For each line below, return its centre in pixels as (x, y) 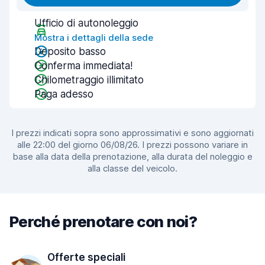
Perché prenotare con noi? (103, 222)
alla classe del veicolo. (132, 168)
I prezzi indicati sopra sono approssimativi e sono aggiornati (132, 133)
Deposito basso (70, 51)
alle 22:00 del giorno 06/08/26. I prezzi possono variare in (132, 145)
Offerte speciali (86, 257)
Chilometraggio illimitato (89, 80)
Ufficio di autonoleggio (86, 23)
